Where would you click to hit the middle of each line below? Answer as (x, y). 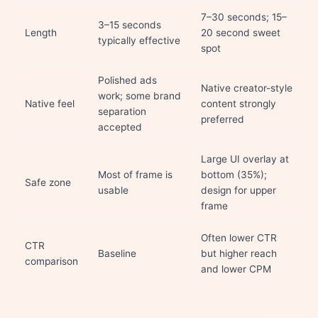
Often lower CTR (239, 238)
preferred (223, 119)
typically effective (139, 40)
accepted (120, 127)
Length (41, 33)
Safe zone (48, 182)
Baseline (117, 253)
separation (122, 111)
